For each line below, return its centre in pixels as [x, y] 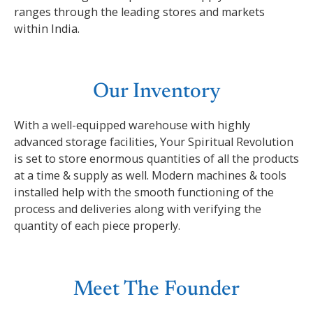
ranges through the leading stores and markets [139, 12]
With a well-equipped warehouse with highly [132, 125]
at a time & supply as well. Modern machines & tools [150, 176]
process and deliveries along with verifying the [138, 209]
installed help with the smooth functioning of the [144, 192]
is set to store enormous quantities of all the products [156, 159]
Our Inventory [156, 93]
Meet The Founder [156, 290]
